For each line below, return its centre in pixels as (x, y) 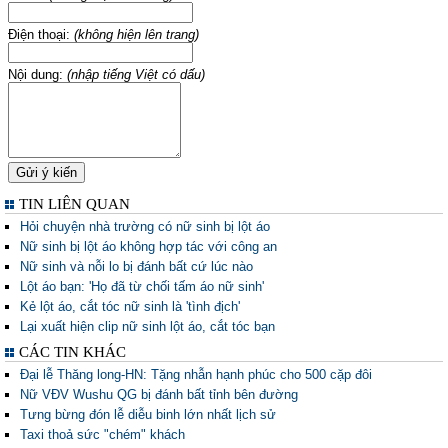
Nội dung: (37, 74)
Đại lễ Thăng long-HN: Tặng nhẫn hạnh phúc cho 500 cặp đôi (196, 374)
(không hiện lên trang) (136, 34)
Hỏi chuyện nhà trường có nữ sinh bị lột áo (145, 226)
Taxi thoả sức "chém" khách (102, 434)
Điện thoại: (41, 34)
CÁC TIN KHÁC (72, 352)
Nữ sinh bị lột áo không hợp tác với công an (148, 246)
